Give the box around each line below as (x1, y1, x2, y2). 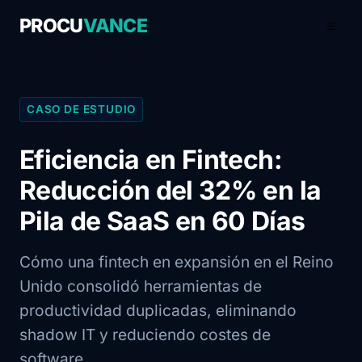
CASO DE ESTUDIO (27, 103, 137, 116)
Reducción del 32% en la (19, 175, 322, 206)
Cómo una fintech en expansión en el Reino (19, 252, 334, 271)
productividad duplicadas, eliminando (19, 301, 297, 320)
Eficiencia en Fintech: (19, 144, 282, 175)
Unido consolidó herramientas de (19, 276, 262, 296)
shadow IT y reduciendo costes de (19, 325, 271, 344)
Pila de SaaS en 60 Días (19, 205, 305, 237)
